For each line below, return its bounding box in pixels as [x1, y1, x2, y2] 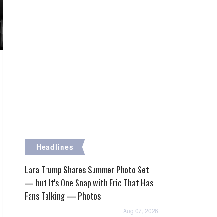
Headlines [36, 142, 74, 152]
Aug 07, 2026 [123, 206, 158, 215]
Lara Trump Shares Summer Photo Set [25, 163, 149, 176]
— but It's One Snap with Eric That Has [25, 176, 153, 189]
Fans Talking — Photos [25, 189, 101, 202]
